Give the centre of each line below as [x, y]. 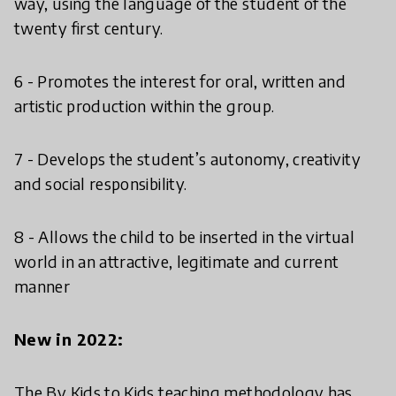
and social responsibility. [101, 184]
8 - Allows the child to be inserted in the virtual [184, 237]
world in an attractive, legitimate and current [177, 262]
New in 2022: [69, 339]
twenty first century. [89, 28]
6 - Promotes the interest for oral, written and [180, 81]
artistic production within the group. [145, 106]
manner [42, 286]
